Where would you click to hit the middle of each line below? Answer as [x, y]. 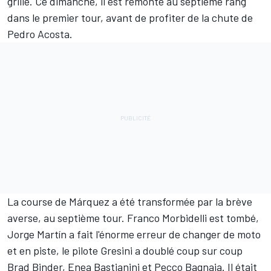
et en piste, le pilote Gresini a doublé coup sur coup [125, 251]
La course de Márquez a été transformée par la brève [130, 202]
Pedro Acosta [38, 34]
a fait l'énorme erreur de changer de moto [164, 234]
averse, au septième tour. [67, 218]
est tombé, [233, 218]
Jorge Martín [37, 234]
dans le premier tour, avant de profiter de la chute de [130, 18]
